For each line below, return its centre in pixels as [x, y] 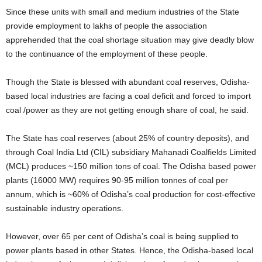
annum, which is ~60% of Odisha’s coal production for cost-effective [131, 194]
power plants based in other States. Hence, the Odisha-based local [130, 250]
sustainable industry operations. [65, 208]
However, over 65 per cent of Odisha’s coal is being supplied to [122, 236]
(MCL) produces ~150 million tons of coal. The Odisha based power [131, 166]
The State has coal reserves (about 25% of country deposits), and [127, 138]
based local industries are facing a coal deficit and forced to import [128, 96]
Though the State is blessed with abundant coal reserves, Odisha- [128, 82]
